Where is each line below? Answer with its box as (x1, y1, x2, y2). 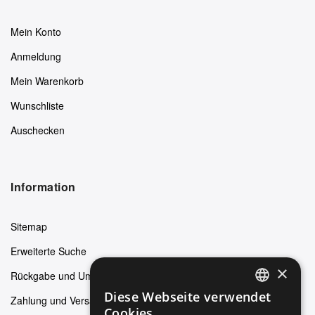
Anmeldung (11, 49, 61, 63)
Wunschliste (11, 98, 64, 112)
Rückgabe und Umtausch (11, 268, 123, 283)
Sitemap (11, 219, 47, 233)
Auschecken (11, 122, 65, 137)
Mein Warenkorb (11, 73, 84, 88)
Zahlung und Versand (11, 292, 106, 307)
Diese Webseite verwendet (104, 288, 271, 305)
